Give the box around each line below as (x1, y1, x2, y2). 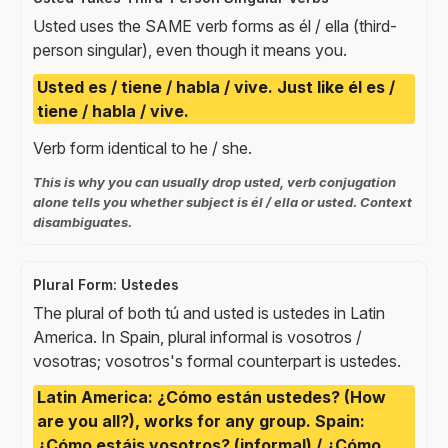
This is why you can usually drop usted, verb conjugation (33, 173, 396, 190)
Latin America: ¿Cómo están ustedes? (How (37, 387, 386, 408)
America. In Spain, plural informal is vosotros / (33, 326, 362, 347)
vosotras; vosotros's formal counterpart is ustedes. (33, 350, 401, 371)
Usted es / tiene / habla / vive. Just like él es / (37, 76, 395, 97)
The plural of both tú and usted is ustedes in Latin (33, 302, 385, 323)
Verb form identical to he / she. (33, 137, 252, 158)
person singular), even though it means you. (33, 40, 347, 61)
